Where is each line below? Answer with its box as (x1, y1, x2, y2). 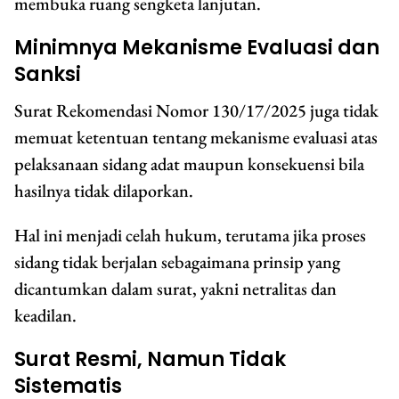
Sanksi (14, 61, 81, 89)
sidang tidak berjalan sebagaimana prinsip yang (14, 250, 340, 274)
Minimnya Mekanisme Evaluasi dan (14, 34, 379, 62)
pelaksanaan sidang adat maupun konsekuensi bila (14, 152, 364, 176)
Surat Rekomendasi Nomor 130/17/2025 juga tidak (14, 99, 379, 123)
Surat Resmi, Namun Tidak (14, 346, 286, 374)
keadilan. (14, 304, 77, 328)
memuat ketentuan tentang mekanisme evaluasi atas (14, 126, 378, 150)
